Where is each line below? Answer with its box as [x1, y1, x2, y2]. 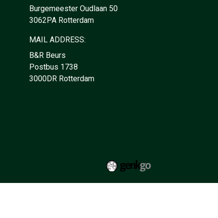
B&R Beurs [29, 51, 66, 60]
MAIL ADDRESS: [29, 35, 86, 44]
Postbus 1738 [29, 62, 78, 72]
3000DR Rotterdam [29, 74, 94, 83]
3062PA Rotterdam [29, 16, 94, 25]
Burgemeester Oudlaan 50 [29, 4, 118, 13]
